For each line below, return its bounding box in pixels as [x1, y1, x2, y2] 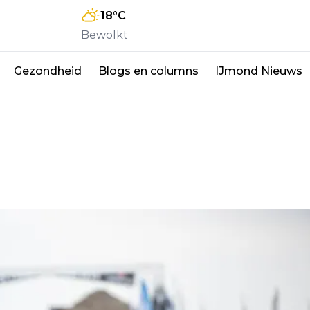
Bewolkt [81, 28, 128, 42]
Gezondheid [14, 64, 82, 77]
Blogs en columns [98, 64, 199, 77]
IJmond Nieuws [215, 64, 302, 77]
